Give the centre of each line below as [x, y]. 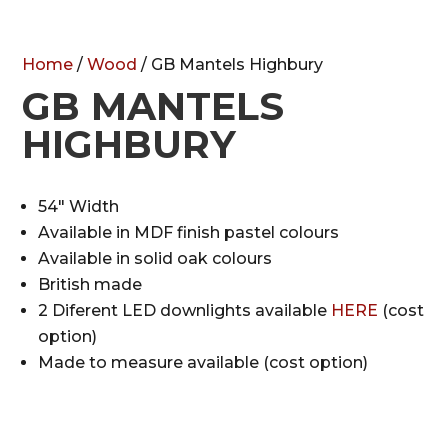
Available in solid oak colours [155, 258]
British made [90, 284]
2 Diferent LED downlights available [185, 310]
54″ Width [79, 206]
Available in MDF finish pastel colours [189, 232]
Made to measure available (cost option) [203, 362]
